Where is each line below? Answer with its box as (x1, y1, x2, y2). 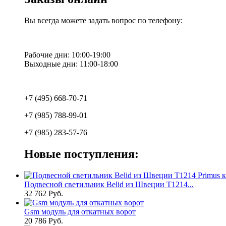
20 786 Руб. (24, 216, 63, 225)
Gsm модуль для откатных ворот (24, 207, 136, 216)
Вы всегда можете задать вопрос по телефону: (24, 16, 183, 25)
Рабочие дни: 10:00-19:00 (24, 50, 110, 60)
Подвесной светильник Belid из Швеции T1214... (24, 180, 194, 189)
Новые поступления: (24, 147, 139, 160)
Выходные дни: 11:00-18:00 (24, 60, 118, 69)
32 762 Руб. (24, 189, 63, 198)
